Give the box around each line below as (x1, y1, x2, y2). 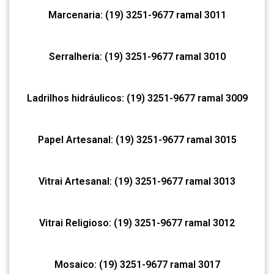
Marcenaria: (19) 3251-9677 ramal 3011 (48, 9, 226, 21)
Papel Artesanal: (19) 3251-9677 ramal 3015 (37, 133, 237, 146)
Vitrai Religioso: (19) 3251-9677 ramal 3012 (39, 217, 235, 229)
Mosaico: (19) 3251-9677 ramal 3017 (54, 258, 220, 270)
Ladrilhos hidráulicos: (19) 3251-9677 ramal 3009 (26, 92, 248, 104)
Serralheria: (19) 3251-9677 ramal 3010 (48, 50, 226, 62)
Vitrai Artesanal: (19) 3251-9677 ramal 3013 (39, 175, 235, 187)
